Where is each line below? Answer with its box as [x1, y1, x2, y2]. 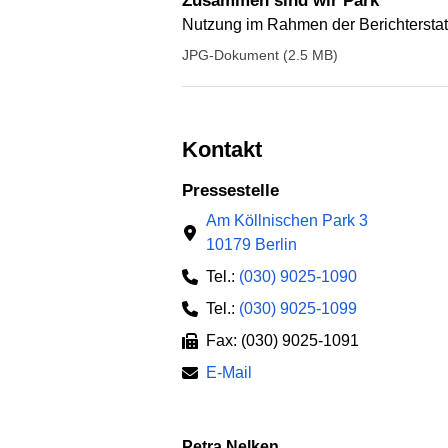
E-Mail [206, 363, 252, 381]
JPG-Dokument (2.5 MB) [182, 46, 338, 63]
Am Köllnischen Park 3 [206, 211, 368, 229]
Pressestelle [193, 181, 279, 201]
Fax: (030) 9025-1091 [206, 331, 359, 349]
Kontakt [198, 136, 262, 162]
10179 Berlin [206, 235, 297, 253]
